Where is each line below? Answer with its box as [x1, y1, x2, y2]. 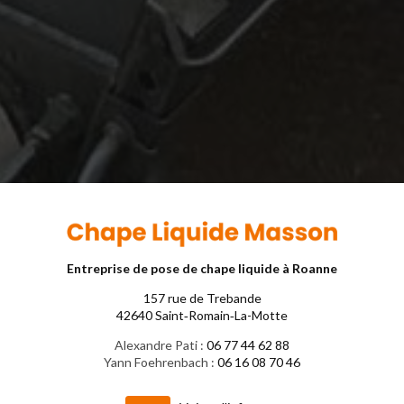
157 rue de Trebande [142, 289, 262, 306]
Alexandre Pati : [115, 336, 207, 353]
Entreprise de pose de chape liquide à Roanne [67, 260, 337, 276]
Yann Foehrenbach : [104, 353, 217, 370]
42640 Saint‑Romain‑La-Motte [116, 307, 288, 323]
